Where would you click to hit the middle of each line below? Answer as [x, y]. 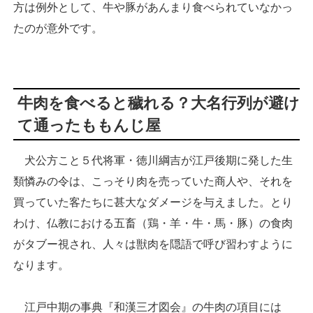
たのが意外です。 [58, 28]
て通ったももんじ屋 [89, 125]
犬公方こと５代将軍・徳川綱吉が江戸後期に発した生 [153, 160]
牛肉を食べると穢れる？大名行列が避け [159, 103]
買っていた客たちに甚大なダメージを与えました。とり [153, 202]
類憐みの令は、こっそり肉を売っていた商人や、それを [153, 181]
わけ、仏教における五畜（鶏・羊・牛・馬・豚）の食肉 [153, 223]
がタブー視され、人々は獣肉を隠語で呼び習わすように [153, 244]
